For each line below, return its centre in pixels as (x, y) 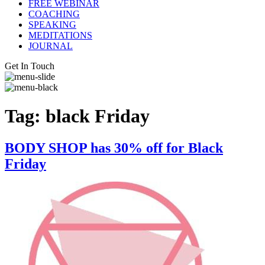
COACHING (54, 14)
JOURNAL (51, 46)
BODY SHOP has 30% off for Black (114, 148)
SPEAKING (52, 24)
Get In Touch (30, 66)
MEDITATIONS (60, 35)
